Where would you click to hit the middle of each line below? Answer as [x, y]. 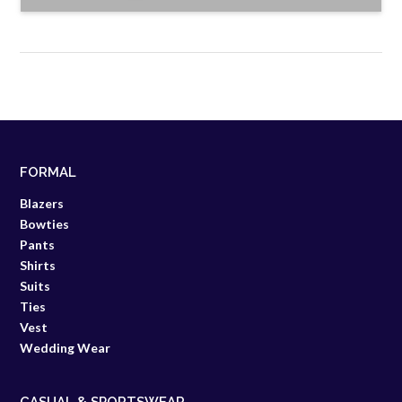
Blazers [42, 204]
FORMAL [48, 173]
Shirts [38, 266]
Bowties [44, 224]
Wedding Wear [65, 348]
